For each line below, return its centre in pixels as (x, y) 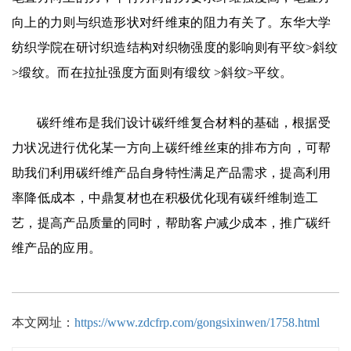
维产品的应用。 (57, 248)
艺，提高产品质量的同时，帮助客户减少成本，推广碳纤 (172, 223)
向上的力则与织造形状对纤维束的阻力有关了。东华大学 (172, 22)
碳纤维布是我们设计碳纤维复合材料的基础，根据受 (184, 122)
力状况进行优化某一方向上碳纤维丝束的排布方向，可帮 (172, 147)
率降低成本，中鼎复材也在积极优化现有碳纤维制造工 (165, 197)
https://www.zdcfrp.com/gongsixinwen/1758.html (197, 322)
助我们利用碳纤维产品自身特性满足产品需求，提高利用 (172, 172)
